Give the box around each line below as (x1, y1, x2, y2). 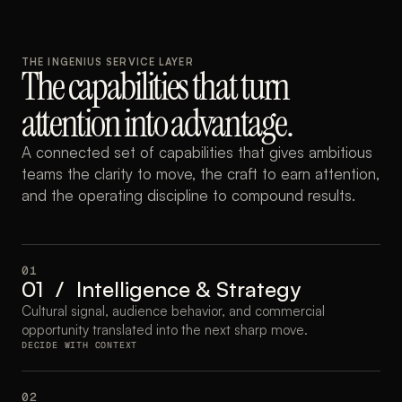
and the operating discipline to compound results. (22, 186, 355, 205)
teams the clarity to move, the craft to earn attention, (22, 164, 380, 183)
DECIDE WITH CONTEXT (22, 339, 138, 351)
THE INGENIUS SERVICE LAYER (22, 56, 194, 68)
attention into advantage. (22, 99, 293, 148)
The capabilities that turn (22, 62, 289, 111)
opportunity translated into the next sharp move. (22, 321, 308, 338)
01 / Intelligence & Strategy (22, 275, 301, 302)
